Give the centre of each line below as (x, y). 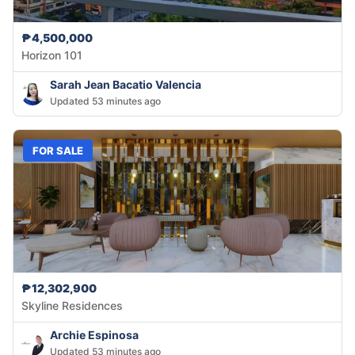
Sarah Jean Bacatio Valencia (126, 85)
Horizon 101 (52, 55)
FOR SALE (58, 150)
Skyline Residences (72, 306)
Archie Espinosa (94, 335)
